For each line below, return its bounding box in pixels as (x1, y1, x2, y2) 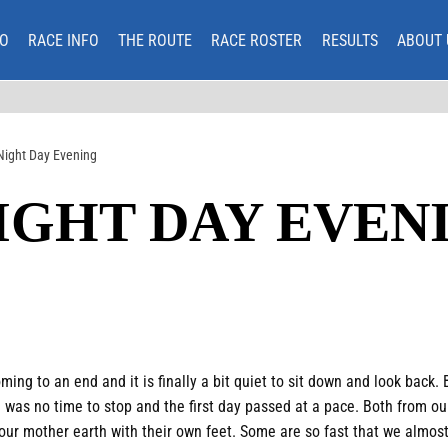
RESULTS (321, 30, 378, 50)
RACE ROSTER (211, 30, 303, 50)
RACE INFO (27, 30, 99, 50)
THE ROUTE (118, 30, 193, 50)
